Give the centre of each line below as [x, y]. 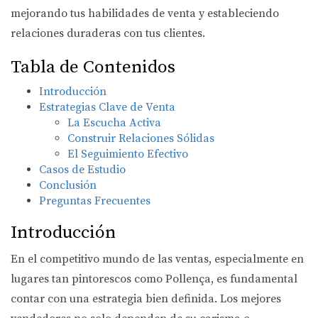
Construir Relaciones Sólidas [141, 138]
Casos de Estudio [82, 170]
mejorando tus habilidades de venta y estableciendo [145, 13]
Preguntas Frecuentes [95, 201]
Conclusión [68, 185]
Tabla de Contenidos [93, 67]
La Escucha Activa [114, 123]
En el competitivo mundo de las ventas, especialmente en [157, 259]
